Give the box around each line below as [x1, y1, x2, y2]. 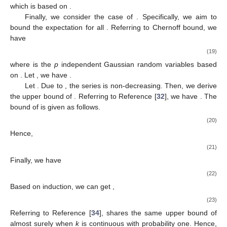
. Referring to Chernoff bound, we [106, 23, 217, 31]
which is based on [10, 2, 69, 10]
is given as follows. [41, 103, 100, 111]
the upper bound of [10, 92, 74, 101]
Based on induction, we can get [10, 182, 112, 191]
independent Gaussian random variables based [58, 60, 217, 69]
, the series [65, 82, 103, 90]
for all [85, 23, 107, 31]
